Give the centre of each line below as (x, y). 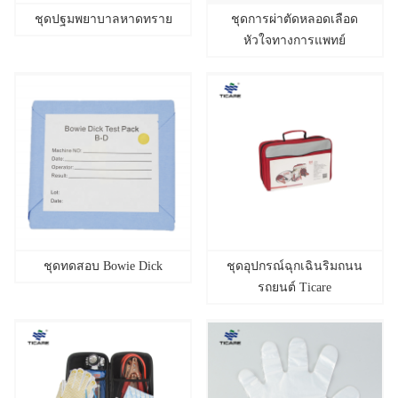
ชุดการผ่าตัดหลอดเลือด (295, 19)
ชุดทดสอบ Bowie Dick (103, 266)
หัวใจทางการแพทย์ (295, 40)
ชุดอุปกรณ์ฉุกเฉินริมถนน (295, 266)
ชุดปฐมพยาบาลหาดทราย (103, 19)
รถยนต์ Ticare (295, 287)
